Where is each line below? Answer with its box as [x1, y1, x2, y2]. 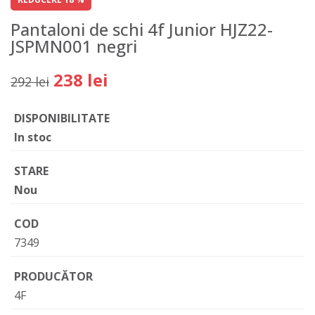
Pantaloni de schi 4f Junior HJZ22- [11, 18, 273, 41]
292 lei [11, 73, 49, 91]
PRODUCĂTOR [14, 269, 93, 285]
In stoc [14, 129, 51, 146]
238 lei [53, 68, 108, 92]
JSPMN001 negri [11, 34, 137, 58]
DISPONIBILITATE [14, 110, 110, 127]
